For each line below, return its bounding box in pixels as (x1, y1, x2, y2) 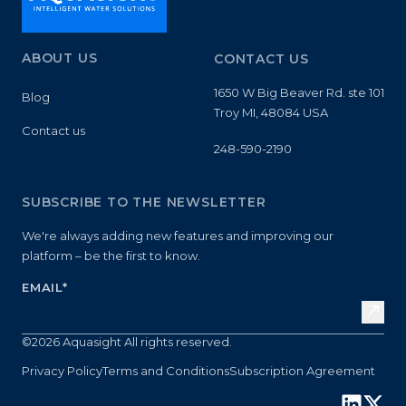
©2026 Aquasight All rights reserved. (22, 333, 232, 349)
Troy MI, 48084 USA (214, 104, 328, 120)
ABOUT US (22, 49, 98, 66)
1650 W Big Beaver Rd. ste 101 (214, 84, 384, 100)
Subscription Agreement (229, 362, 375, 378)
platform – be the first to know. (22, 247, 200, 263)
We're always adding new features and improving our (22, 227, 333, 243)
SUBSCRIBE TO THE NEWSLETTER (22, 193, 266, 210)
